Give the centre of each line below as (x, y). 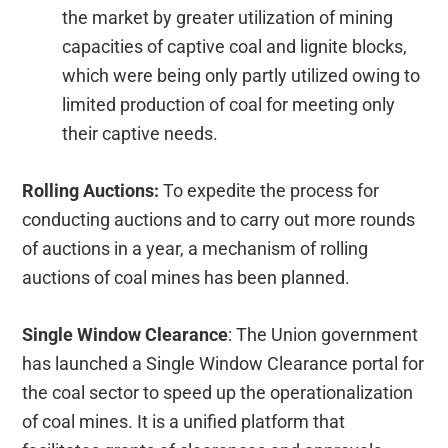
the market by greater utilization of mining (228, 17)
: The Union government (323, 334)
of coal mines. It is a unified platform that (184, 421)
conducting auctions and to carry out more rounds (219, 219)
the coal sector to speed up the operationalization (218, 392)
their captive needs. (140, 133)
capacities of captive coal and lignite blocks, (235, 46)
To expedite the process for (269, 190)
